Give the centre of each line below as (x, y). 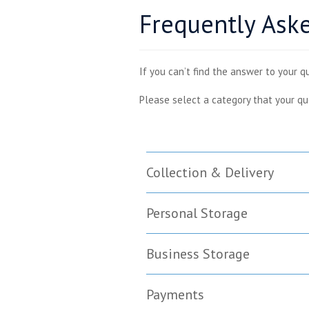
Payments (175, 295)
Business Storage (198, 254)
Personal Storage (197, 213)
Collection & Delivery (210, 172)
